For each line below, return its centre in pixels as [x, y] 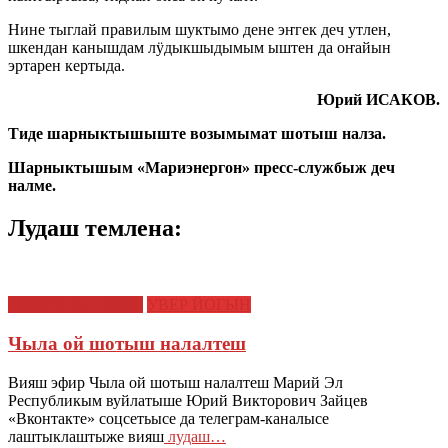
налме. [32, 186]
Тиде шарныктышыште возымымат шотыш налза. [197, 134]
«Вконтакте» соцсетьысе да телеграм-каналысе [168, 418]
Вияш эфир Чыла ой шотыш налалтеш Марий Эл [175, 382]
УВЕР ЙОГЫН [199, 305]
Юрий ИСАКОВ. [378, 100]
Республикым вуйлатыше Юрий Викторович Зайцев [188, 400]
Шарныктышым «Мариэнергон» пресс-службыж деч [201, 168]
